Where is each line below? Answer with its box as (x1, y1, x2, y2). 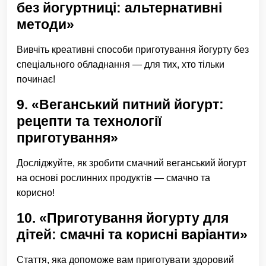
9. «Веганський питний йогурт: (17, 97, 224, 112)
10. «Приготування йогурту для (17, 210, 229, 226)
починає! (17, 74, 55, 84)
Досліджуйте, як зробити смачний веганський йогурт (17, 158, 246, 168)
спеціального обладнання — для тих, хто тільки (17, 59, 224, 69)
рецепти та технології (17, 113, 161, 129)
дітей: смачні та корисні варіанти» (17, 227, 248, 242)
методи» (17, 17, 74, 32)
